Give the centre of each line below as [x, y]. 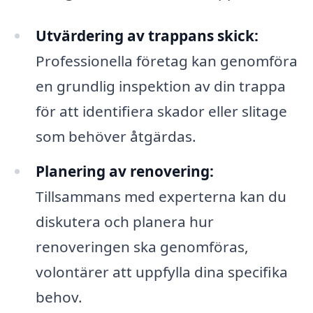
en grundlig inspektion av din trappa [160, 86]
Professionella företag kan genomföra [166, 61]
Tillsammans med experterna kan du [161, 197]
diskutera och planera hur [124, 222]
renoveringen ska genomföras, [142, 247]
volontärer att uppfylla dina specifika [161, 272]
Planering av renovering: [124, 172]
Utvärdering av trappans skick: [147, 36]
